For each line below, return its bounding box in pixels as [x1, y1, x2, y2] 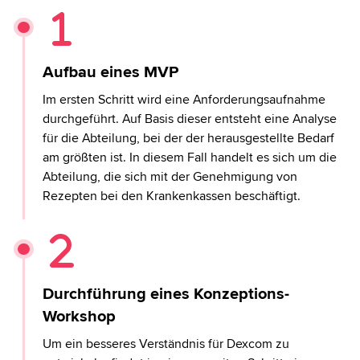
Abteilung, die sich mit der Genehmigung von [43, 169, 298, 186]
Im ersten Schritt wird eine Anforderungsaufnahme [43, 92, 326, 108]
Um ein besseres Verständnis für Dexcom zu [43, 336, 290, 353]
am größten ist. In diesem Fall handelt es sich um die [43, 149, 337, 166]
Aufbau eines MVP [43, 63, 179, 83]
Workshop [43, 307, 117, 327]
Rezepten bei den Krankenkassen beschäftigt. [43, 188, 301, 205]
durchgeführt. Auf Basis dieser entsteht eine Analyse [43, 111, 337, 128]
